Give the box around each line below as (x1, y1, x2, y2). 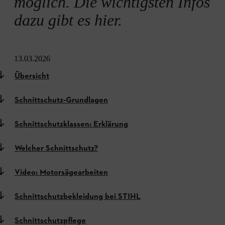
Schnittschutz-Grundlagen (15, 95, 108, 106)
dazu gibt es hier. (14, 11, 122, 29)
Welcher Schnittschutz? (15, 143, 98, 154)
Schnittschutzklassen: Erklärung (15, 119, 128, 130)
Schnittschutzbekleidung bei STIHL (15, 191, 141, 202)
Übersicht (15, 71, 49, 82)
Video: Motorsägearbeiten (15, 167, 108, 178)
